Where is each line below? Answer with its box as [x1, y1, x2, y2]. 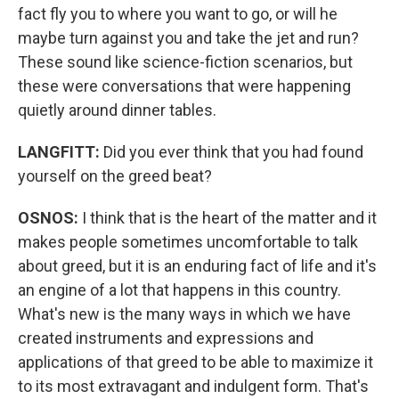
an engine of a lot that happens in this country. [18, 281, 341, 299]
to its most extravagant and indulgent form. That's [18, 377, 369, 395]
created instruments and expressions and [18, 329, 313, 347]
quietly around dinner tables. [18, 101, 216, 119]
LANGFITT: [18, 142, 103, 161]
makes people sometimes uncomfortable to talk [18, 232, 358, 251]
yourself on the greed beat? [18, 167, 212, 185]
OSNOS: [18, 208, 82, 227]
